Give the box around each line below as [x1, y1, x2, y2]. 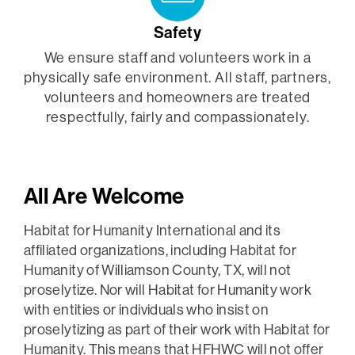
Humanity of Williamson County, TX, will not [24, 261, 292, 280]
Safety [153, 22, 202, 43]
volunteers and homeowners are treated [44, 88, 311, 107]
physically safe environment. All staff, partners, [23, 68, 332, 87]
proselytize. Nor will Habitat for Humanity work [24, 281, 311, 300]
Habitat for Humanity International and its [24, 221, 281, 240]
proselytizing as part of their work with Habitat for [24, 320, 330, 339]
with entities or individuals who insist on [24, 300, 269, 319]
